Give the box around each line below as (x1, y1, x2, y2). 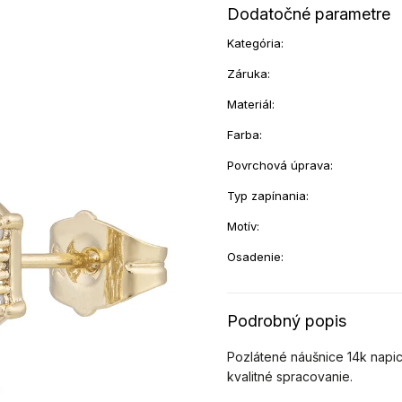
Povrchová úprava (227, 158, 331, 172)
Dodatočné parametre (227, 4, 391, 23)
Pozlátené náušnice (227, 349, 345, 364)
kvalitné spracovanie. (227, 369, 354, 384)
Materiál (227, 97, 273, 111)
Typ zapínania (227, 188, 307, 203)
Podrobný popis (227, 311, 347, 330)
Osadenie (227, 249, 282, 264)
